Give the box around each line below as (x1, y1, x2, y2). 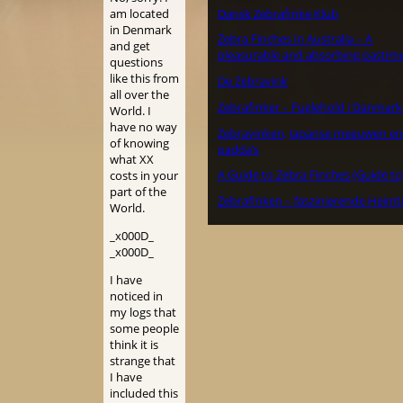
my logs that (110, 304, 177, 321)
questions (110, 54, 164, 71)
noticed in (110, 288, 164, 305)
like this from (110, 70, 180, 87)
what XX (110, 151, 155, 168)
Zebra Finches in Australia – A (217, 31, 372, 48)
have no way (110, 119, 178, 136)
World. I (110, 103, 152, 120)
